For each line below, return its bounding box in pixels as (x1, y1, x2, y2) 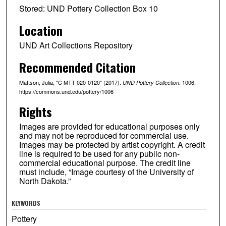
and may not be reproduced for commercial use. (19, 129, 189, 141)
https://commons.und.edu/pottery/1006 (19, 87, 114, 96)
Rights (19, 102, 52, 121)
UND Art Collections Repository (19, 39, 133, 51)
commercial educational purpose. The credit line (19, 156, 191, 168)
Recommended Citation (19, 58, 136, 77)
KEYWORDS (12, 198, 41, 207)
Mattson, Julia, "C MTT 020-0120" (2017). (19, 78, 123, 87)
